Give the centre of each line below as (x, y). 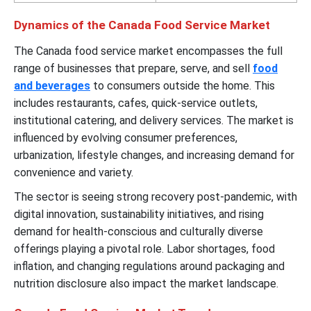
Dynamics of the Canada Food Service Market (143, 25)
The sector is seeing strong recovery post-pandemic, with (155, 196)
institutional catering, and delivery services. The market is (154, 120)
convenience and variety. (74, 172)
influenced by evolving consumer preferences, (126, 137)
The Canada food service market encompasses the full (148, 51)
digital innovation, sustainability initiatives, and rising (139, 214)
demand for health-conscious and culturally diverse (138, 231)
